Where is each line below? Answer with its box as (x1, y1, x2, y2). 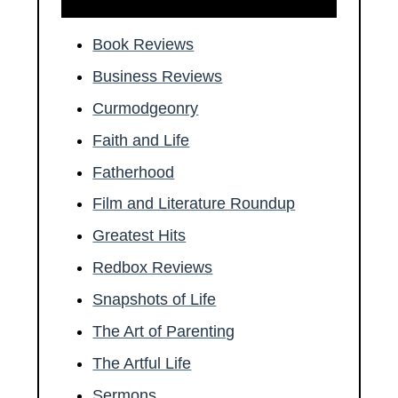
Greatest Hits (92, 227, 187, 245)
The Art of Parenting (92, 322, 235, 341)
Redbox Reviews (92, 259, 213, 277)
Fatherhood (92, 163, 175, 181)
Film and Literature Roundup (92, 195, 296, 213)
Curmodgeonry (92, 99, 199, 117)
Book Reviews (92, 35, 195, 53)
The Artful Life (92, 354, 192, 373)
